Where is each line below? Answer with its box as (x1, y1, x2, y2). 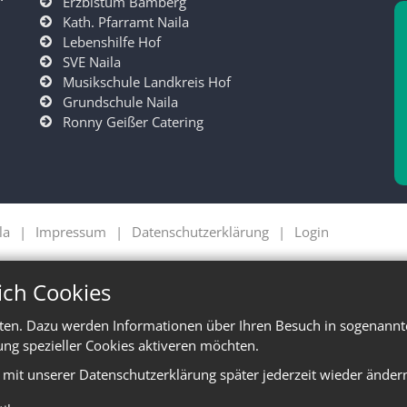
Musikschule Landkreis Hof (63, 73, 231, 92)
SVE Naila (63, 53, 121, 72)
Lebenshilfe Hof (63, 33, 161, 52)
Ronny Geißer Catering (63, 113, 203, 132)
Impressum (35, 223, 106, 242)
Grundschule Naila (63, 93, 178, 112)
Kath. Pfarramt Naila (63, 13, 189, 32)
